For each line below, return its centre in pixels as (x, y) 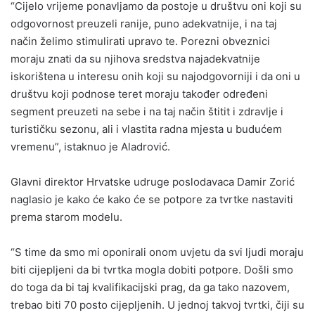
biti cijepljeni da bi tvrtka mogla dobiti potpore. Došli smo (152, 270)
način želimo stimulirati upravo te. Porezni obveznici (140, 41)
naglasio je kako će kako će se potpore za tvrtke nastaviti (152, 200)
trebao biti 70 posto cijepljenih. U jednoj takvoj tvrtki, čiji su (157, 305)
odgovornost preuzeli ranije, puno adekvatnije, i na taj (144, 24)
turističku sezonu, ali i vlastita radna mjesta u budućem (146, 129)
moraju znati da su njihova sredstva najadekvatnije (135, 59)
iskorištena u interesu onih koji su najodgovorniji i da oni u (155, 77)
